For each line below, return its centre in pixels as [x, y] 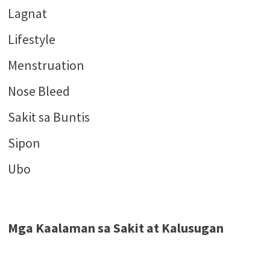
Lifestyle [31, 39]
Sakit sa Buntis [49, 117]
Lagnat [27, 14]
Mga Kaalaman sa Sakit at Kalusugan [115, 228]
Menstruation [46, 65]
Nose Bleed [39, 91]
